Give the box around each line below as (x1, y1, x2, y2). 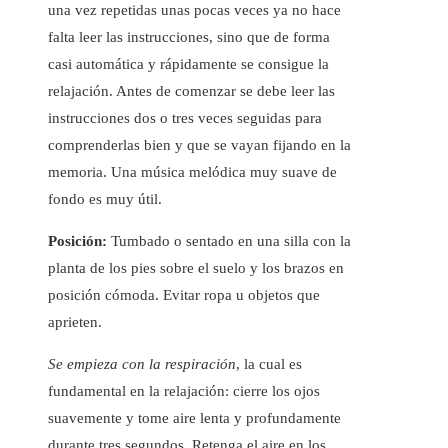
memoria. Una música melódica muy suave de (48, 164, 337, 181)
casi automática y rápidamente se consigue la (48, 56, 329, 73)
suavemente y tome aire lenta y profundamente (48, 410, 341, 427)
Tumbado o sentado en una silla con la (107, 233, 351, 250)
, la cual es (236, 356, 302, 373)
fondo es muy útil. (48, 191, 162, 208)
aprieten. (48, 314, 102, 331)
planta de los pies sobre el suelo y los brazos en (48, 260, 344, 277)
